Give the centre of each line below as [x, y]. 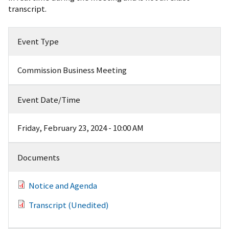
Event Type [38, 42]
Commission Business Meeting [72, 70]
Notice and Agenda [63, 186]
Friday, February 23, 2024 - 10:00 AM [80, 128]
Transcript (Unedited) [68, 205]
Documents [38, 157]
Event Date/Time [49, 99]
